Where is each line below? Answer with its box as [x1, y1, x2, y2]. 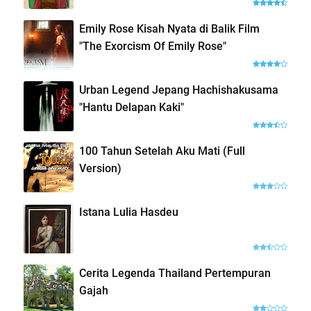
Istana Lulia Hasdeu [78, 205, 178, 219]
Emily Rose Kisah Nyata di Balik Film [78, 22, 260, 35]
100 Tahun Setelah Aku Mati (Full [78, 144, 245, 158]
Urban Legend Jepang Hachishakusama [78, 83, 278, 96]
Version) [78, 161, 121, 175]
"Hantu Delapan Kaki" [78, 100, 184, 114]
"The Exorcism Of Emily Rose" [78, 39, 226, 53]
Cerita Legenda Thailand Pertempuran [78, 266, 271, 280]
